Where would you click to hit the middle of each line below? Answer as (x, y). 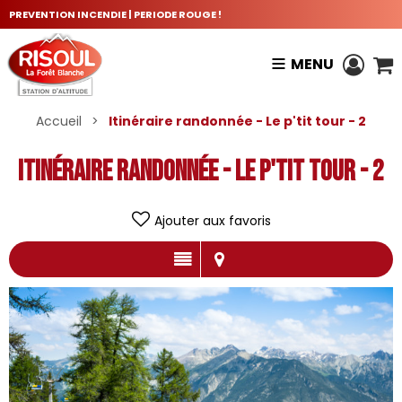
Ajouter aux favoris (212, 220)
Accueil (59, 121)
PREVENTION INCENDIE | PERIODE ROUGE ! (115, 14)
